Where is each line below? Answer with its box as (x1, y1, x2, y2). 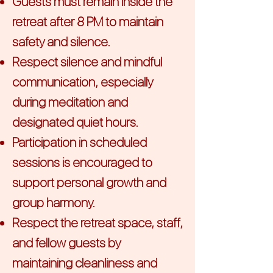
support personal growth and (12, 175, 166, 190)
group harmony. (12, 195, 95, 210)
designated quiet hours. (12, 115, 138, 130)
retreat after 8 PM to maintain (12, 14, 163, 29)
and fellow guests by (12, 235, 121, 250)
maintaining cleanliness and (12, 255, 157, 271)
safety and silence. (12, 34, 110, 49)
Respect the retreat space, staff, (12, 215, 183, 230)
